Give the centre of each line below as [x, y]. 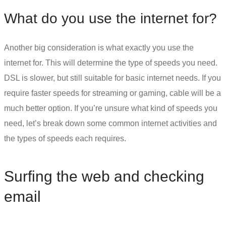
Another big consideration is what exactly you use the [99, 47]
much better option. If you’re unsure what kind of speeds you [111, 108]
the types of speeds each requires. [65, 138]
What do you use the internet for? [110, 18]
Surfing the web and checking [104, 176]
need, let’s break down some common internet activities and [110, 123]
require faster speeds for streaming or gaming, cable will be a [112, 93]
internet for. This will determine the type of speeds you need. [111, 63]
